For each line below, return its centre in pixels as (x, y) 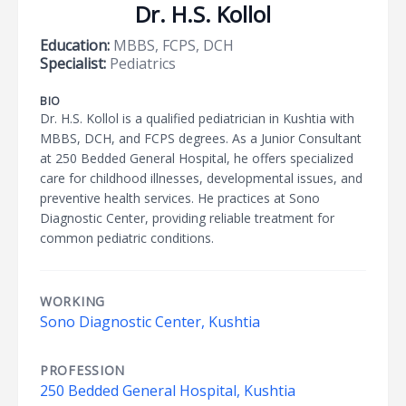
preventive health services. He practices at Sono (180, 198)
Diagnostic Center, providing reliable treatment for (187, 218)
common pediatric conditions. (127, 238)
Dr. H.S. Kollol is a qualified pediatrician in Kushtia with (197, 118)
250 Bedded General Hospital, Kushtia (168, 391)
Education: (75, 45)
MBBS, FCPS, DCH (172, 45)
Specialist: (73, 63)
